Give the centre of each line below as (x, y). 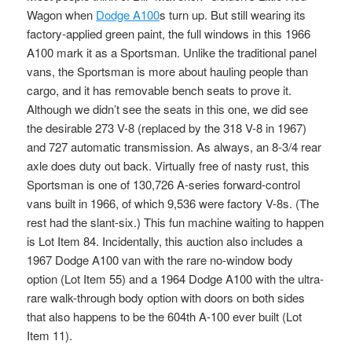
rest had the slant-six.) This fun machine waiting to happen (176, 222)
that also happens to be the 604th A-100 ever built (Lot (165, 316)
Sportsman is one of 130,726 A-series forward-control (164, 184)
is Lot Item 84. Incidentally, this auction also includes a (165, 240)
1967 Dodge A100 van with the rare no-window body (160, 259)
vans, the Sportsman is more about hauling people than (168, 71)
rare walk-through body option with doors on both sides (166, 297)
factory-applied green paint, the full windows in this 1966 (169, 33)
